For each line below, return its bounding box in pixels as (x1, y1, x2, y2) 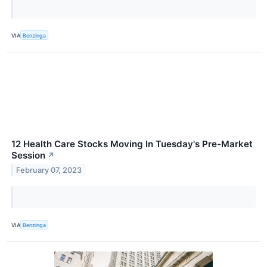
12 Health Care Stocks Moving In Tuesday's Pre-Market (11, 138, 253, 150)
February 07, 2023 (16, 165, 82, 175)
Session (11, 150, 45, 162)
